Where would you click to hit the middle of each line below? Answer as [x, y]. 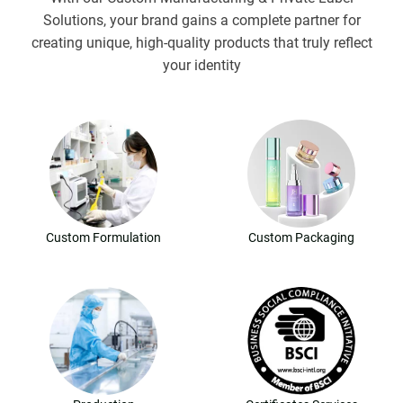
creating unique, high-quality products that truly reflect [201, 43]
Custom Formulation [103, 238]
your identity [201, 66]
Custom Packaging [301, 238]
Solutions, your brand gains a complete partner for [201, 21]
